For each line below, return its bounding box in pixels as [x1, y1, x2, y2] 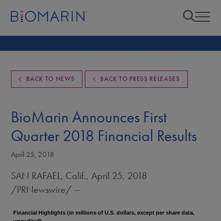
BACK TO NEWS [26, 75, 75, 83]
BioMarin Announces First [11, 108, 167, 126]
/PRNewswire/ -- [11, 184, 80, 195]
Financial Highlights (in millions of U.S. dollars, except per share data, [13, 210, 195, 216]
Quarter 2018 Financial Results [11, 126, 197, 145]
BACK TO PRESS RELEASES [100, 75, 180, 83]
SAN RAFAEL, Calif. [11, 170, 87, 182]
